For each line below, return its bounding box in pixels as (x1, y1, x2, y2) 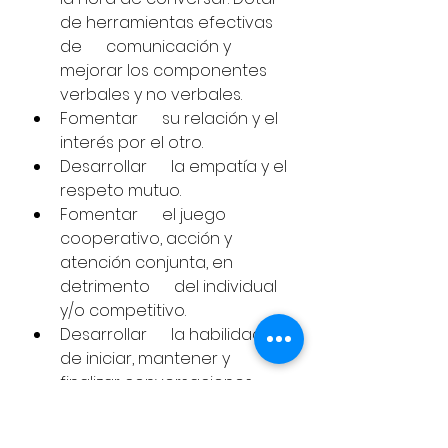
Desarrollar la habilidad (60, 323, 267, 346)
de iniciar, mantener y (60, 347, 234, 370)
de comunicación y (60, 35, 235, 58)
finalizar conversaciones (60, 371, 257, 394)
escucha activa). (60, 419, 191, 442)
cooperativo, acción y (60, 227, 236, 250)
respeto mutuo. (60, 179, 181, 202)
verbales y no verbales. (60, 83, 242, 106)
